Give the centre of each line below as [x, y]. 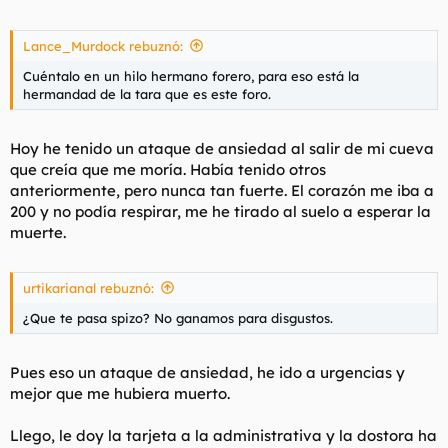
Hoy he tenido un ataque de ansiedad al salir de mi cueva [222, 148]
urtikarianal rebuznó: [88, 287]
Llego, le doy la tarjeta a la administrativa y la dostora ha [223, 435]
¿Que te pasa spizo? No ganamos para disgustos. [178, 317]
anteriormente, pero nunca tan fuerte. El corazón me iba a [222, 190]
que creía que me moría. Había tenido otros [168, 169]
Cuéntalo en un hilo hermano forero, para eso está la [191, 75]
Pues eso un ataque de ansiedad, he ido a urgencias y [207, 372]
